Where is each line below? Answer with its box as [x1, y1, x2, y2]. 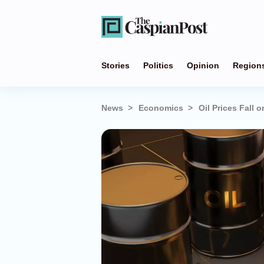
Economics [138, 103, 183, 113]
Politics [143, 61, 173, 70]
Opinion [187, 61, 219, 70]
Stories [101, 61, 130, 70]
